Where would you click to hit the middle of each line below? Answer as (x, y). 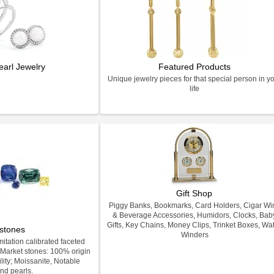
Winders (194, 235)
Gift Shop (194, 193)
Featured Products (194, 67)
